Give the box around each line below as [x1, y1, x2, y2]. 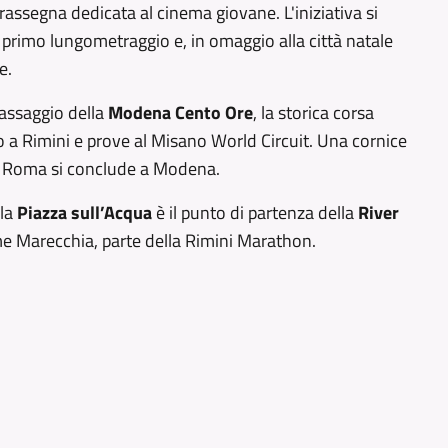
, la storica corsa [253, 99, 374, 126]
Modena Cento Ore [108, 99, 253, 126]
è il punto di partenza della [156, 199, 358, 226]
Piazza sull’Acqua [17, 199, 156, 226]
